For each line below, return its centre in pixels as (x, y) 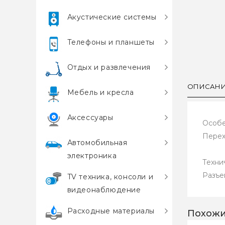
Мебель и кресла (100, 92)
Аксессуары (90, 118)
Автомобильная (97, 143)
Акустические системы (112, 17)
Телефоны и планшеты (111, 42)
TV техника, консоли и (110, 177)
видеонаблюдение (104, 190)
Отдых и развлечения (109, 67)
